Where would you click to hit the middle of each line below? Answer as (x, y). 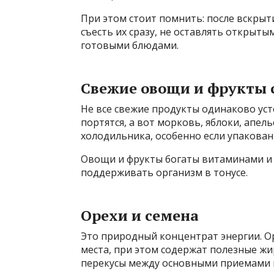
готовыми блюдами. (130, 46)
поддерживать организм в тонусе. (164, 173)
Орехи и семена (140, 216)
